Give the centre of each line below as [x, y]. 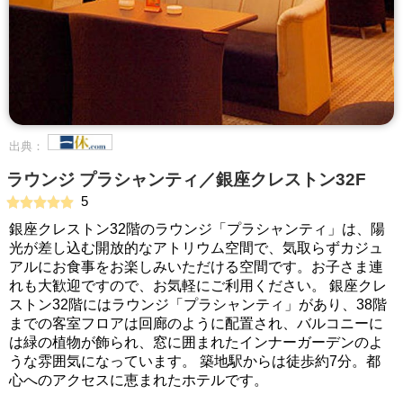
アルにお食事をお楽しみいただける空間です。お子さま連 [196, 267]
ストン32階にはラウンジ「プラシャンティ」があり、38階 [198, 304]
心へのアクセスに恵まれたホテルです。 [139, 380]
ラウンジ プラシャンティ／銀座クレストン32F [186, 179]
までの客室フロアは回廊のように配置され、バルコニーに [196, 323]
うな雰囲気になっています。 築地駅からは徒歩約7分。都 [195, 361]
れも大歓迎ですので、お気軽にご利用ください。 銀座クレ [198, 286]
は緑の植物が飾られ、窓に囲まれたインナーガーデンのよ [196, 342]
